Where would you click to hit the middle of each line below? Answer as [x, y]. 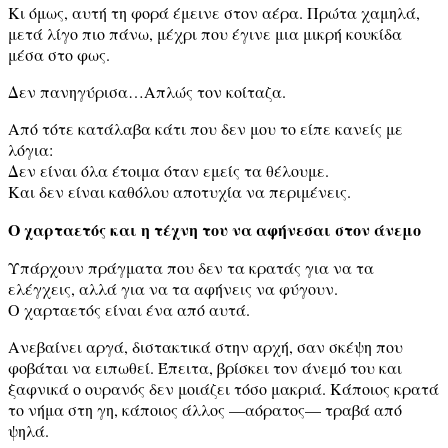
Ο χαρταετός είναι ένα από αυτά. [129, 309]
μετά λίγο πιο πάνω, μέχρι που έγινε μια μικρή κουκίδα [205, 33]
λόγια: [30, 149]
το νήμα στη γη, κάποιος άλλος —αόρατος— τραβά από [205, 409]
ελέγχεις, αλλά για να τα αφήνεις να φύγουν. [173, 288]
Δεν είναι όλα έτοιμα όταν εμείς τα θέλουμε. [168, 170]
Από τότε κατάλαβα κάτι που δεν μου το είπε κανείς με [205, 128]
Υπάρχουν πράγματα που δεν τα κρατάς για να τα [191, 267]
